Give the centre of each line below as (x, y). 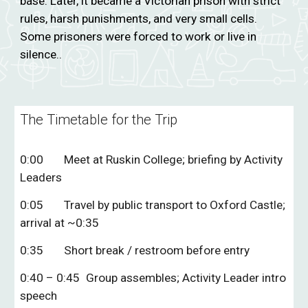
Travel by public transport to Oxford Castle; (175, 205)
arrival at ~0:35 (60, 223)
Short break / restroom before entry (157, 250)
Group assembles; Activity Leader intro (186, 278)
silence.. (41, 54)
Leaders (41, 177)
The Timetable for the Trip (99, 120)
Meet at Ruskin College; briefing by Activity (174, 159)
